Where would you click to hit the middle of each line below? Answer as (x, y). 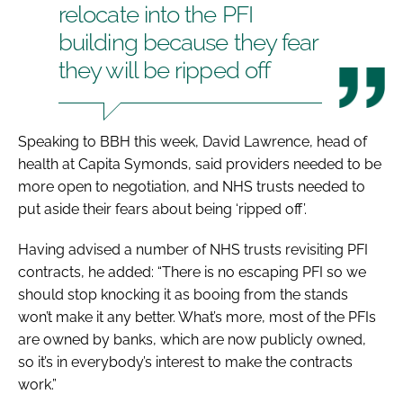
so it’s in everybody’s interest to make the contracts (185, 362)
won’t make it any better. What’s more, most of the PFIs (197, 317)
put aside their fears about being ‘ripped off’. (162, 209)
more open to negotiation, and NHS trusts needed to (192, 186)
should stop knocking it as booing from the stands (183, 294)
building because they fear (189, 42)
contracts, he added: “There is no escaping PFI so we (192, 272)
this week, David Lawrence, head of (251, 141)
